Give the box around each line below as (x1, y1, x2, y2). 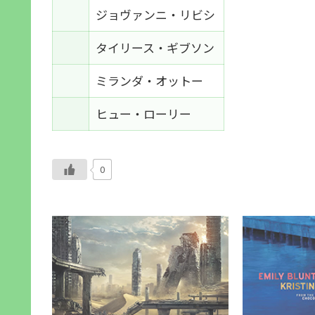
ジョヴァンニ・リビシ (95, 5, 218, 23)
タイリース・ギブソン (95, 38, 217, 56)
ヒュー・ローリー (95, 104, 191, 122)
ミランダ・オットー (95, 71, 206, 89)
